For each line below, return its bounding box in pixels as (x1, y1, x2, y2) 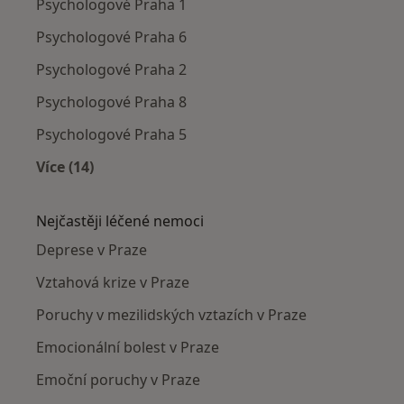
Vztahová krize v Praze (36, 271, 189, 292)
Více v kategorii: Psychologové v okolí (64, 177, 332, 197)
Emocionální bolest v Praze (36, 336, 219, 357)
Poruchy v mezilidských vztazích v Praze (36, 304, 307, 325)
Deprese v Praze (36, 239, 147, 260)
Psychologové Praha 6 (36, 26, 187, 47)
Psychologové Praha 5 (36, 124, 187, 144)
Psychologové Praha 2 (36, 59, 187, 79)
